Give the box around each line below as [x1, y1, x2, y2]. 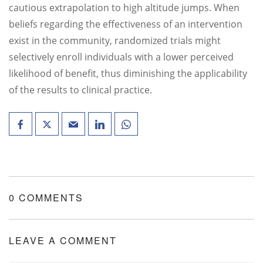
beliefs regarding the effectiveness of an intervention [9, 18, 242, 31]
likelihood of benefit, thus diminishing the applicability [9, 67, 247, 80]
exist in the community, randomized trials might [9, 34, 221, 47]
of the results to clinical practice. [9, 83, 152, 96]
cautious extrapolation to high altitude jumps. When [9, 1, 240, 14]
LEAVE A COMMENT [9, 234, 117, 247]
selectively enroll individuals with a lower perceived [9, 50, 234, 63]
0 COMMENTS [9, 191, 83, 204]
